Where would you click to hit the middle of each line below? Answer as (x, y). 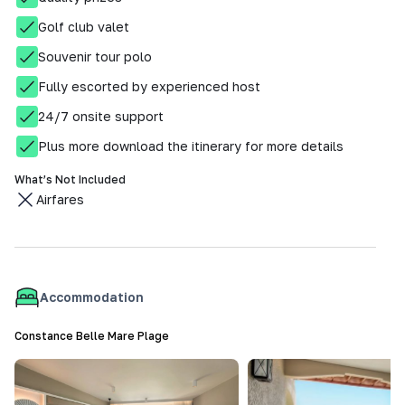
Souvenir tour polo (95, 57)
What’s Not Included (70, 179)
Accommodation (92, 297)
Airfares (60, 199)
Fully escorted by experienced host (149, 86)
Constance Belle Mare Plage (92, 336)
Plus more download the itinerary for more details (191, 146)
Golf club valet (84, 27)
